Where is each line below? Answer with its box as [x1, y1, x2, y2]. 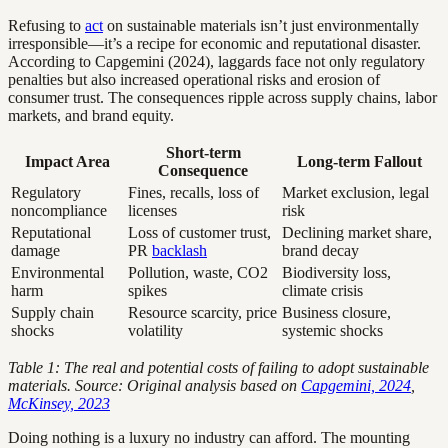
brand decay [282, 242, 359, 260]
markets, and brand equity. [8, 107, 174, 125]
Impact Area [25, 153, 110, 171]
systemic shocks [282, 322, 383, 340]
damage [11, 242, 60, 260]
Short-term [165, 144, 241, 162]
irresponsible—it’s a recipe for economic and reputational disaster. [8, 35, 421, 53]
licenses [128, 202, 177, 220]
